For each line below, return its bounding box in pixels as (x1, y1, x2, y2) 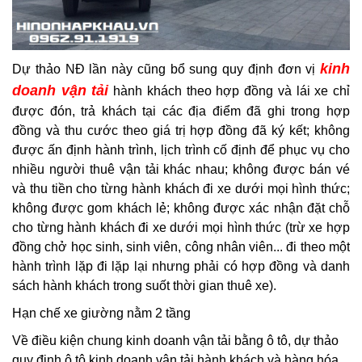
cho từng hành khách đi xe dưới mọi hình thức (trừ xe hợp (12, 220, 350, 234)
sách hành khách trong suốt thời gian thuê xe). (12, 278, 276, 293)
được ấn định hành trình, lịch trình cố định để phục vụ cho (12, 142, 350, 157)
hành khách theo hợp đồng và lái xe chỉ (108, 83, 351, 98)
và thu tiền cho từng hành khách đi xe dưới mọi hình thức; (12, 181, 350, 196)
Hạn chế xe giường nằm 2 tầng (12, 305, 191, 320)
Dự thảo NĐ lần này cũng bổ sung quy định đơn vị (12, 61, 320, 76)
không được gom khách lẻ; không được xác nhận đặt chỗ (12, 200, 350, 215)
